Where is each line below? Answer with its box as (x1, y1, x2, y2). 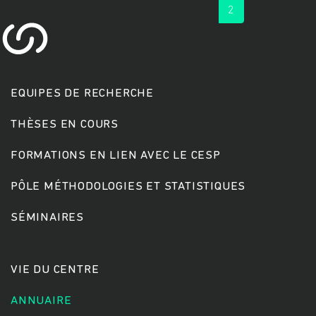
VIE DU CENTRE (11, 263, 99, 276)
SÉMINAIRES (11, 211, 84, 224)
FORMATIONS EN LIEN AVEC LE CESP (11, 149, 221, 162)
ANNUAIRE (11, 294, 72, 307)
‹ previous (131, 5, 186, 16)
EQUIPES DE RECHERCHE (11, 87, 154, 99)
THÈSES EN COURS (11, 118, 119, 130)
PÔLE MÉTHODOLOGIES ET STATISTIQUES (11, 180, 246, 193)
